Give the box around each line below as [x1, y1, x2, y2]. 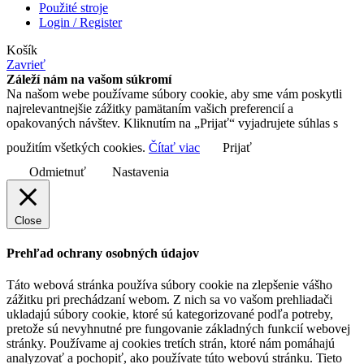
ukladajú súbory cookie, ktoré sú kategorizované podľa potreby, [6, 307, 333, 322]
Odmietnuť [29, 164, 86, 179]
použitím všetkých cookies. [6, 140, 149, 154]
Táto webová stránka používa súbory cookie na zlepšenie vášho [6, 278, 332, 292]
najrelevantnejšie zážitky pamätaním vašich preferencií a [6, 101, 293, 115]
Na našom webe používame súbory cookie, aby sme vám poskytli [6, 86, 342, 101]
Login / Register [39, 15, 122, 29]
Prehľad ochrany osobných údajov [6, 245, 199, 260]
